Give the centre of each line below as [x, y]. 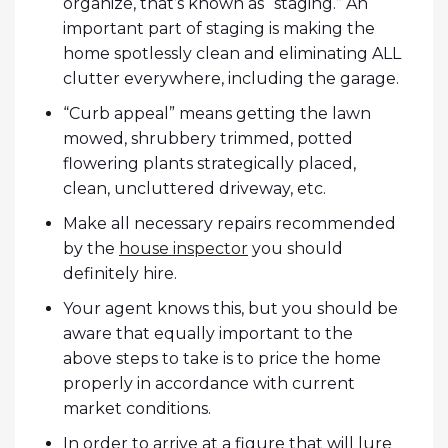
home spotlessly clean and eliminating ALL [232, 54]
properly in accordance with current [209, 384]
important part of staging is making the [219, 29]
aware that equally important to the [208, 334]
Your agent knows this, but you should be [230, 309]
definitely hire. [120, 274]
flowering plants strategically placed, [209, 164]
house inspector [183, 249]
